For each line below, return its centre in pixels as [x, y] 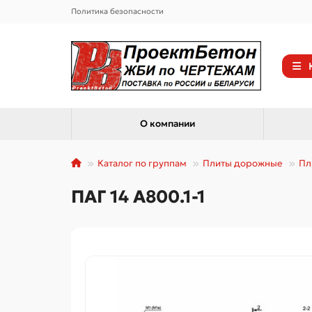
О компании [167, 124]
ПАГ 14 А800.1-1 [138, 197]
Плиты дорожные [243, 164]
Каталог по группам [142, 164]
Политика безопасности [117, 11]
